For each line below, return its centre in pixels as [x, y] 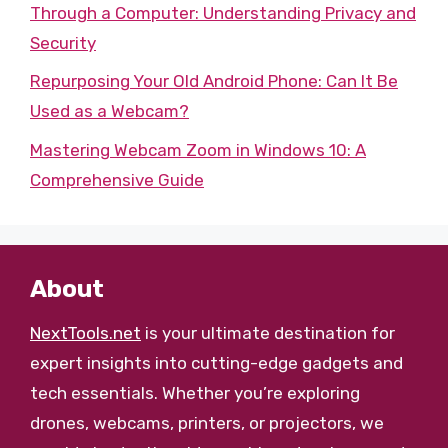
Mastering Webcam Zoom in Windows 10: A [198, 149]
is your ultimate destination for [268, 332]
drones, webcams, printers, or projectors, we [207, 422]
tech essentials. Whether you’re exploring [195, 392]
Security [63, 42]
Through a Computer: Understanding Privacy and [223, 12]
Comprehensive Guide [117, 179]
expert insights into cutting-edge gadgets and [216, 362]
